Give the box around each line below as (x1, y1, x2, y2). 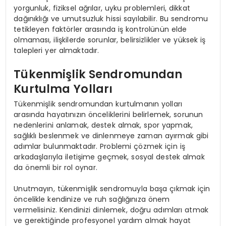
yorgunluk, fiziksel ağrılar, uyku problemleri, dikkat (14, 3, 190, 13)
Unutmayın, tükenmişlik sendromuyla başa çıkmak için (14, 183, 210, 194)
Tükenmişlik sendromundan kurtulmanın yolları (14, 98, 183, 109)
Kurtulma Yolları (14, 81, 113, 97)
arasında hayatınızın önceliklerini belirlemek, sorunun (14, 109, 203, 120)
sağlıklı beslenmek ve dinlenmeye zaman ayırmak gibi (14, 130, 209, 141)
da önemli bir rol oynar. (14, 162, 97, 173)
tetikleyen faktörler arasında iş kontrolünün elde (14, 24, 187, 34)
